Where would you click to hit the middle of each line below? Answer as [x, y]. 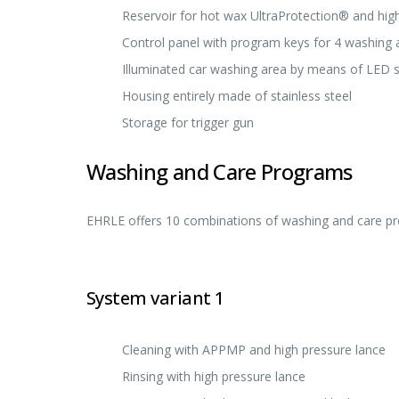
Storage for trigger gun [188, 122]
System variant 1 [155, 298]
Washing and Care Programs [220, 171]
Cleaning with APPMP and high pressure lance [254, 350]
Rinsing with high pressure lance [214, 377]
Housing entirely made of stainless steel [237, 95]
